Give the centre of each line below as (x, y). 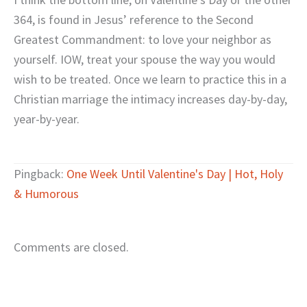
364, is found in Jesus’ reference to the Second (134, 20)
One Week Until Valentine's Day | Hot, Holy (175, 173)
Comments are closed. (71, 247)
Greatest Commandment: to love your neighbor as (143, 40)
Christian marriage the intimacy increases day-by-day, (150, 99)
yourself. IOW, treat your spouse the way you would (145, 60)
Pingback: (40, 173)
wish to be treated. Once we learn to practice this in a (150, 79)
